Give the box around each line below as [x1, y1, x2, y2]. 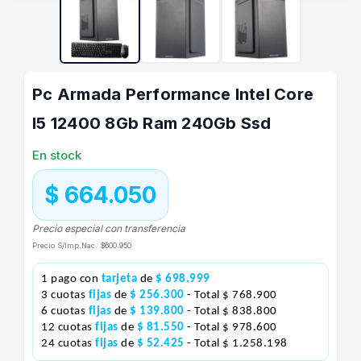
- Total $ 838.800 [187, 305, 277, 317]
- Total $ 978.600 [187, 322, 277, 334]
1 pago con [41, 273, 102, 285]
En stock [32, 147, 81, 163]
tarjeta [101, 273, 140, 285]
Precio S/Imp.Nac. [32, 241, 100, 250]
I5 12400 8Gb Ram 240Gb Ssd [32, 114, 272, 133]
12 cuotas [41, 322, 95, 334]
